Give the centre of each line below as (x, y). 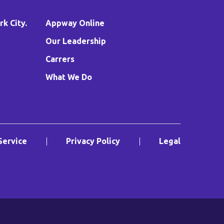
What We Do (69, 77)
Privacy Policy (93, 141)
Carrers (60, 59)
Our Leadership (76, 41)
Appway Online (75, 23)
